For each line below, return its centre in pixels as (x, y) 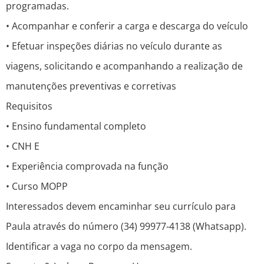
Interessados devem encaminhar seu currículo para (121, 207)
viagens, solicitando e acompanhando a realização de (124, 66)
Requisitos (29, 106)
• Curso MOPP (37, 187)
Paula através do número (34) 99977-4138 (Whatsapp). (126, 227)
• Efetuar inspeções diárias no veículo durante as (114, 46)
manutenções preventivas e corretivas (91, 86)
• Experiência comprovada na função (87, 166)
